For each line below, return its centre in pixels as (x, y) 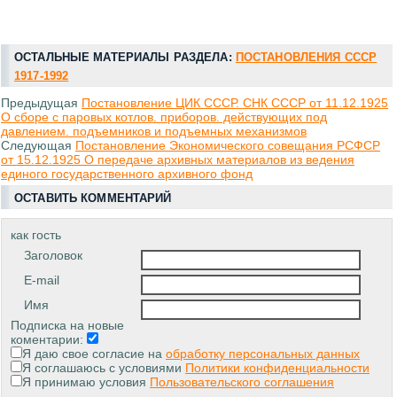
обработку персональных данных (263, 354)
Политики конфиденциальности (277, 368)
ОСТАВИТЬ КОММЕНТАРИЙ (93, 198)
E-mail (42, 280)
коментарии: (49, 340)
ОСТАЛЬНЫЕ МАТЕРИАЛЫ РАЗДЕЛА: (125, 58)
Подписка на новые (67, 326)
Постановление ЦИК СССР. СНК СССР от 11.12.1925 (235, 103)
